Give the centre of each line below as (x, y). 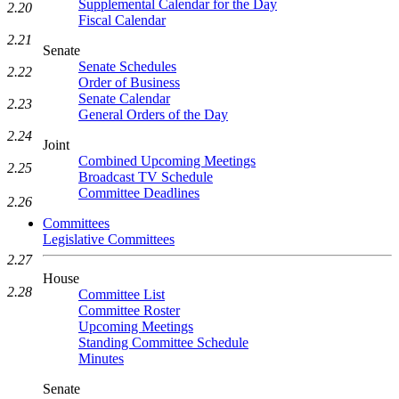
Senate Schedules (127, 66)
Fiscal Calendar (122, 20)
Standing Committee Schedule (163, 342)
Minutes (101, 358)
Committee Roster (129, 310)
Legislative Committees (109, 239)
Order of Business (129, 82)
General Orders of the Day (153, 114)
